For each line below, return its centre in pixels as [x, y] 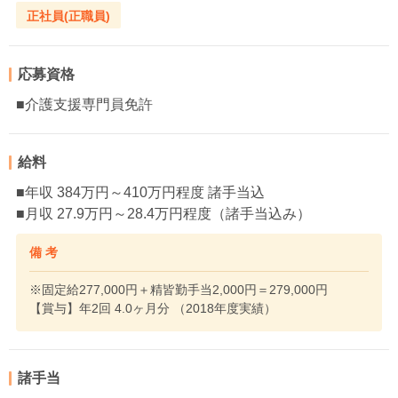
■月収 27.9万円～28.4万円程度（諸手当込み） [163, 214]
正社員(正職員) [68, 16]
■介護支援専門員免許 [84, 104]
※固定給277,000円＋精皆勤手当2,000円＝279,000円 [179, 290]
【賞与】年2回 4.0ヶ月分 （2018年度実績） [153, 308]
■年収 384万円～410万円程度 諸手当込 [140, 192]
